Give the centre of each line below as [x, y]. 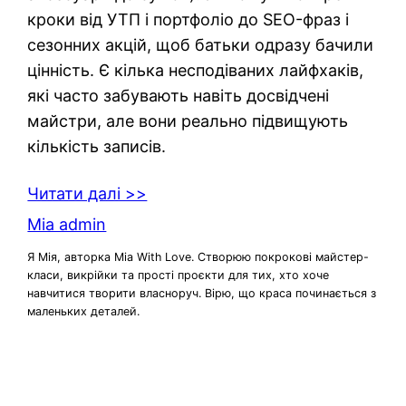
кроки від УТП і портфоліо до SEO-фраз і [188, 19]
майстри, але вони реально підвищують [188, 121]
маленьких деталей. [84, 312]
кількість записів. [97, 146]
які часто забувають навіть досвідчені [179, 95]
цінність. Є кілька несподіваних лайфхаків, [196, 70]
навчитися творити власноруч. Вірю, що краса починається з [202, 294]
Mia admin [67, 224]
